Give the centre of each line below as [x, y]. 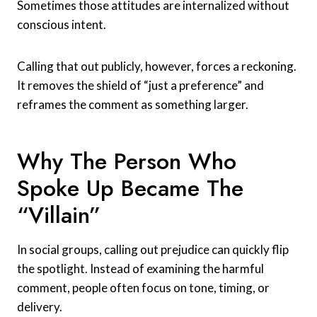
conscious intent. [62, 24]
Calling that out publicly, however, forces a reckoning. [157, 66]
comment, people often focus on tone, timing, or [143, 287]
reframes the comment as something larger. [133, 104]
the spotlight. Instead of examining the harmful [140, 268]
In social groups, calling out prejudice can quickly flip [153, 249]
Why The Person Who [127, 161]
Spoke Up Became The [130, 188]
